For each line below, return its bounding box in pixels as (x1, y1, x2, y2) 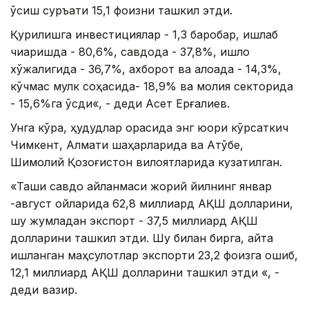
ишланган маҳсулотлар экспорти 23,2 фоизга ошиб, (10, 248, 298, 263)
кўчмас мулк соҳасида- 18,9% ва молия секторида (10, 79, 293, 94)
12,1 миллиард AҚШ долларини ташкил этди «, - (10, 266, 279, 280)
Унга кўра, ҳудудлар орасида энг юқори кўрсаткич (10, 121, 288, 135)
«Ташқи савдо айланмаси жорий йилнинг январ (10, 179, 272, 194)
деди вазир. (10, 283, 77, 297)
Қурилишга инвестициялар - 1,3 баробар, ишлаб (10, 28, 278, 42)
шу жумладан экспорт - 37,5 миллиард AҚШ (10, 214, 258, 228)
